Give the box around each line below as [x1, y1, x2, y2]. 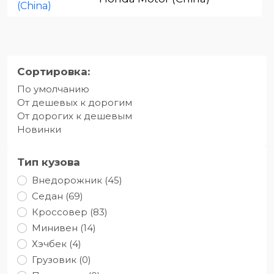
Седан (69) [32, 190, 83, 202]
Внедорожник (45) [32, 174, 122, 186]
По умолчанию [17, 83, 89, 95]
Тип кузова [17, 155, 80, 168]
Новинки [17, 123, 61, 135]
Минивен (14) [32, 221, 96, 234]
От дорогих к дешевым [17, 109, 132, 122]
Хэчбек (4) [32, 237, 81, 250]
